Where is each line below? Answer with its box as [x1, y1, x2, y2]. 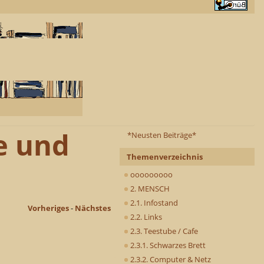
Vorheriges [28, 203, 69, 214]
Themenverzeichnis [127, 151, 203, 162]
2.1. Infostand [128, 197, 178, 208]
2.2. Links [128, 211, 162, 222]
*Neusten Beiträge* [127, 129, 196, 140]
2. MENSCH [128, 183, 170, 194]
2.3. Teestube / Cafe [128, 225, 198, 236]
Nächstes [75, 203, 111, 214]
